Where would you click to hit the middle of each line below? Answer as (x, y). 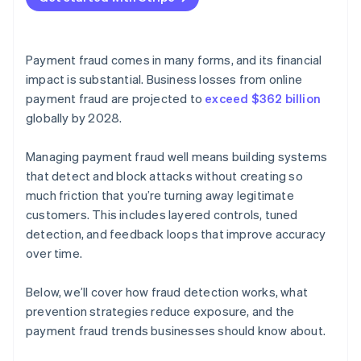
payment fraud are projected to (116, 99)
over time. (54, 253)
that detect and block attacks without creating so (164, 176)
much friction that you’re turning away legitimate (160, 195)
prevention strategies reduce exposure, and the (160, 311)
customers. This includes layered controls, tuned (162, 215)
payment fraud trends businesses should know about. (176, 331)
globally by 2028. (74, 118)
